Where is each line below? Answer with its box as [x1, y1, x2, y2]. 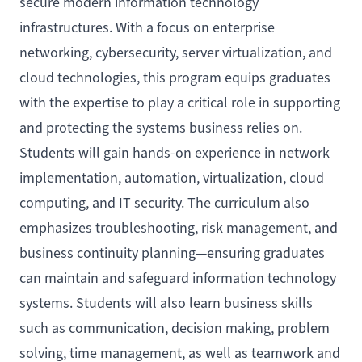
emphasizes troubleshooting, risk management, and [19, 219, 338, 238]
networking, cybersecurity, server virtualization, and [19, 44, 332, 62]
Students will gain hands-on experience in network [19, 144, 330, 162]
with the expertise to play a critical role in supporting [19, 94, 340, 112]
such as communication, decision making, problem [19, 319, 330, 338]
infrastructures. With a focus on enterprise [19, 19, 275, 37]
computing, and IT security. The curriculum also [19, 194, 309, 213]
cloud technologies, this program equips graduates [19, 69, 330, 87]
